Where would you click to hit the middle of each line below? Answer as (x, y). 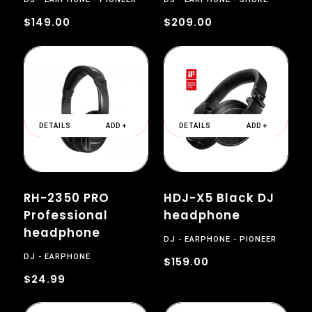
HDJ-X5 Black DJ (219, 198)
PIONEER (258, 239)
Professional (65, 216)
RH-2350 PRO (66, 198)
